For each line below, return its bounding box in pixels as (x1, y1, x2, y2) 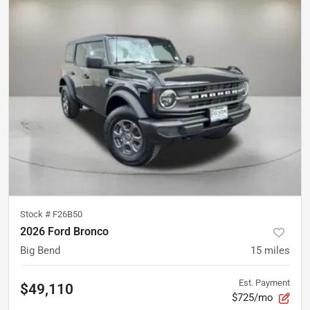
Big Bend (20, 244, 60, 257)
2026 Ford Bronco (20, 224, 109, 238)
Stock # (20, 208, 53, 219)
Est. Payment (239, 277, 290, 288)
